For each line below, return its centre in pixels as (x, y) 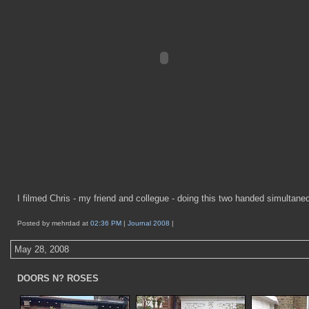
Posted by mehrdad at (54, 223)
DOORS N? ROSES (58, 278)
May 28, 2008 (42, 249)
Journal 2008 (150, 223)
